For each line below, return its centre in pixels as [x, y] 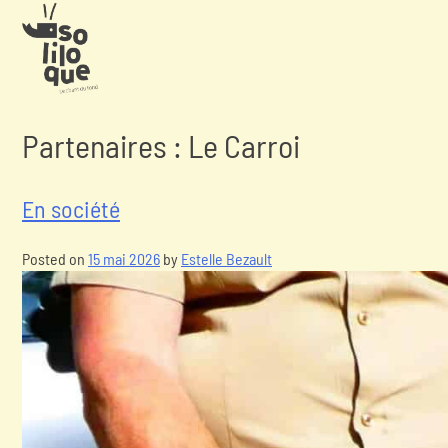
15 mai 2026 [124, 258]
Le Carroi [244, 145]
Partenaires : [105, 145]
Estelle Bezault [226, 258]
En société [71, 208]
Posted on [55, 258]
